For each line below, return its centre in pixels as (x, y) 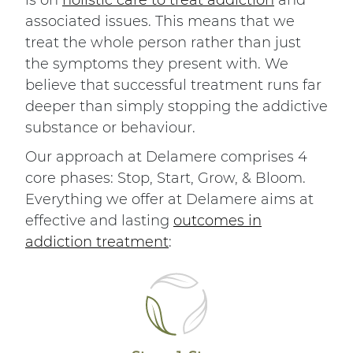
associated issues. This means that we (160, 22)
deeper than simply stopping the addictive (176, 107)
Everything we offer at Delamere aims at (169, 200)
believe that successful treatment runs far (173, 85)
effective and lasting (99, 221)
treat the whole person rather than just (163, 43)
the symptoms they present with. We (157, 64)
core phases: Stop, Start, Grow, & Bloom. (165, 178)
